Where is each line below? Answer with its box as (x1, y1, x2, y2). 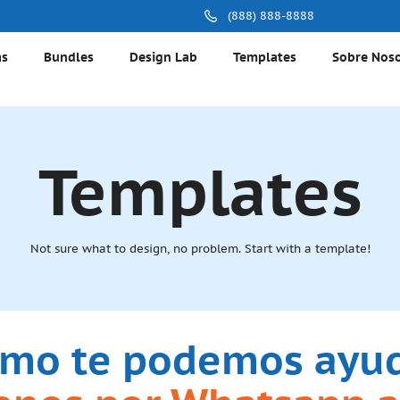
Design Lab (129, 49, 197, 65)
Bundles (44, 49, 94, 65)
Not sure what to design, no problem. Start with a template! (29, 240, 371, 256)
